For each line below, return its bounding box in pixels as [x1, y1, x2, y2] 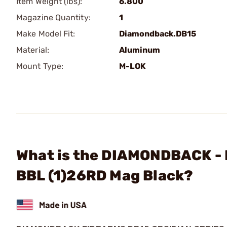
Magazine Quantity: [16, 13, 91, 22]
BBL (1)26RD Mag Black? [16, 167, 194, 184]
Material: [16, 45, 49, 55]
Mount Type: [16, 61, 64, 71]
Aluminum [119, 45, 160, 55]
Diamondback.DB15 [119, 29, 196, 39]
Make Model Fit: [16, 29, 75, 39]
